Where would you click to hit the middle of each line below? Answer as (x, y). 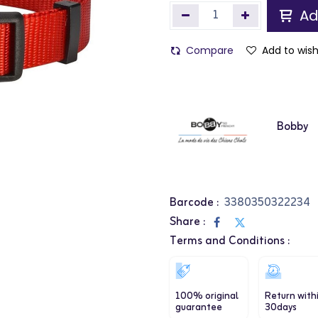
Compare (210, 50)
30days (281, 308)
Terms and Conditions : (230, 242)
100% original (207, 297)
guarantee (199, 308)
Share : (187, 223)
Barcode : (194, 203)
